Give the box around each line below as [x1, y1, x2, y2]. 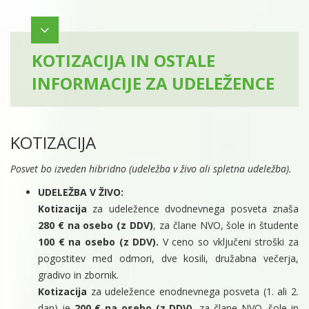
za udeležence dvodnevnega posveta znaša [92, 202, 299, 216]
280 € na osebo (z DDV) [38, 219, 154, 232]
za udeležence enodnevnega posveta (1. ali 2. [90, 285, 299, 299]
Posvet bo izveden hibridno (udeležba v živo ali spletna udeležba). [10, 162, 292, 176]
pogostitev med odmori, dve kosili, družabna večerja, [38, 252, 299, 266]
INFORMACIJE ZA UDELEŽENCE [32, 72, 275, 95]
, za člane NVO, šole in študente [153, 219, 299, 232]
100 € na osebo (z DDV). [38, 235, 159, 249]
